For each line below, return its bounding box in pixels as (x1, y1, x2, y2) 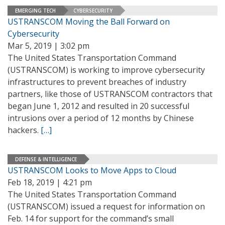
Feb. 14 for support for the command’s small (8, 213, 174, 224)
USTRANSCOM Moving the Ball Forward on (8, 16, 170, 27)
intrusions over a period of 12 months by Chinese (8, 113, 194, 124)
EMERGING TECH (15, 7, 56, 14)
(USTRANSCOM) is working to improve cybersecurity (8, 64, 205, 75)
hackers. (8, 125, 41, 136)
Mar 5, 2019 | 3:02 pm (8, 40, 89, 51)
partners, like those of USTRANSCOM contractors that (8, 88, 212, 99)
